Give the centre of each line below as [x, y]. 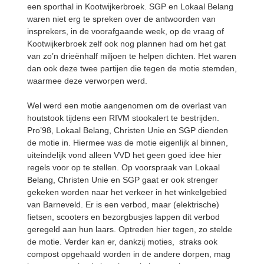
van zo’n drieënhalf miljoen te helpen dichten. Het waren [132, 56]
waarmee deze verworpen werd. [87, 81]
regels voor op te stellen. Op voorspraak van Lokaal [123, 167]
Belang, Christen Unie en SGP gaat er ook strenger [123, 180]
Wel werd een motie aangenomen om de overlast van [127, 105]
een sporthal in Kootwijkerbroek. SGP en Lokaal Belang [130, 6]
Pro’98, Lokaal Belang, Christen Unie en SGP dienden [128, 130]
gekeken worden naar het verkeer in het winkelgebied [127, 192]
